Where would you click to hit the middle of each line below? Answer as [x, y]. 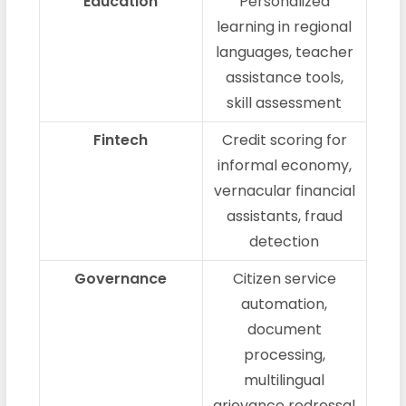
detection [285, 241]
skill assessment [285, 102]
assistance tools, [284, 77]
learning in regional [285, 26]
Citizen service [284, 278]
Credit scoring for [284, 140]
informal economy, [284, 165]
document [284, 329]
